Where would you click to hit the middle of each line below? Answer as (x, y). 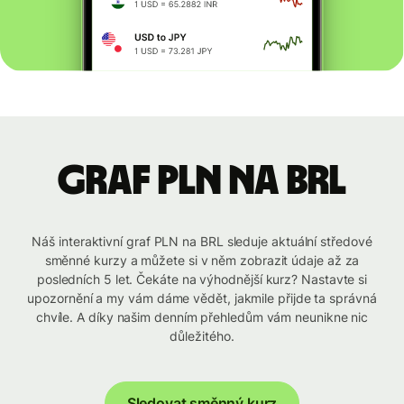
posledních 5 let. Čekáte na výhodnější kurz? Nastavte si (202, 280)
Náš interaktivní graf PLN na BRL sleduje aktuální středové (202, 242)
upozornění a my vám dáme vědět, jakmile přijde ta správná (202, 298)
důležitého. (202, 336)
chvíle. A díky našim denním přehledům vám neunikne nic (202, 317)
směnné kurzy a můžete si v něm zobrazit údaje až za (202, 261)
